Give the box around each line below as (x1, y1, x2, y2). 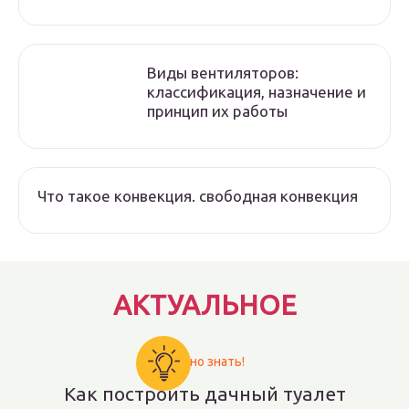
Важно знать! (164, 354, 245, 369)
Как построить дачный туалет (63, 383, 346, 404)
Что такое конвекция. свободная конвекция (37, 187, 358, 204)
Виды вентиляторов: (147, 64, 299, 81)
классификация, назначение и (147, 83, 366, 100)
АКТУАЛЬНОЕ (112, 289, 297, 320)
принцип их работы (147, 102, 288, 120)
